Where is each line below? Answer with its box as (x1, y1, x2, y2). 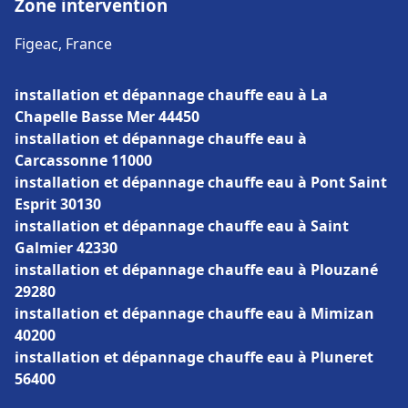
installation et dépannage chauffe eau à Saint (15, 216, 349, 236)
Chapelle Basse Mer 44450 (15, 107, 199, 127)
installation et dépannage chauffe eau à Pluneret (15, 347, 373, 367)
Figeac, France (15, 34, 112, 54)
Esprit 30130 (15, 194, 101, 214)
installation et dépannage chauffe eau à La (15, 85, 328, 105)
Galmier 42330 (15, 238, 117, 258)
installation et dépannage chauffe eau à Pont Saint (15, 172, 387, 192)
